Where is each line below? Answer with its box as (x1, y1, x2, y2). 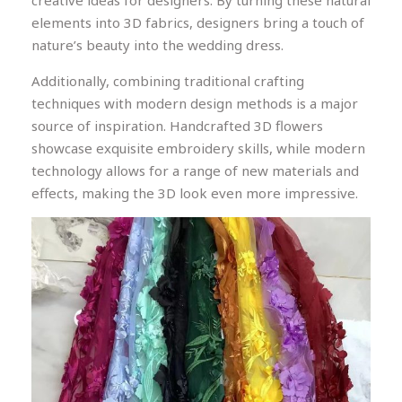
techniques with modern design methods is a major (31, 93, 358, 112)
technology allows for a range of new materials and (31, 161, 359, 179)
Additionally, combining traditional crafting (31, 71, 304, 90)
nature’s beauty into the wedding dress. (31, 36, 284, 55)
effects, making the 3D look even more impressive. (31, 183, 358, 202)
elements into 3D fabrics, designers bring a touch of (31, 13, 364, 32)
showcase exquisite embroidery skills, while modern (31, 138, 365, 157)
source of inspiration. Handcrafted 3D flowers (31, 116, 323, 135)
